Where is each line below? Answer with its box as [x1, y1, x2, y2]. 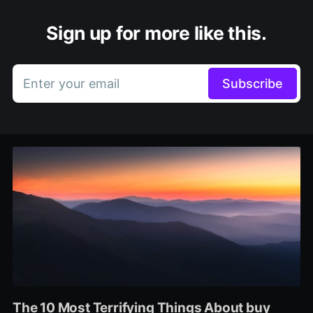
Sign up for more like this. [46, 22, 267, 45]
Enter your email [22, 76, 119, 92]
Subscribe [222, 76, 284, 92]
